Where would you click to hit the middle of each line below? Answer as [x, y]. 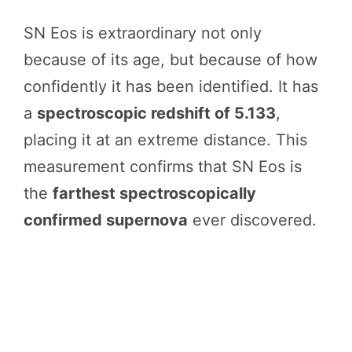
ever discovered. [252, 220]
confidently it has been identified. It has [171, 86]
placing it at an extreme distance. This [165, 139]
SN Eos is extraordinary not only [143, 33]
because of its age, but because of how [170, 59]
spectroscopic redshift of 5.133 [156, 113]
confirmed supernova [106, 220]
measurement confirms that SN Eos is [163, 166]
